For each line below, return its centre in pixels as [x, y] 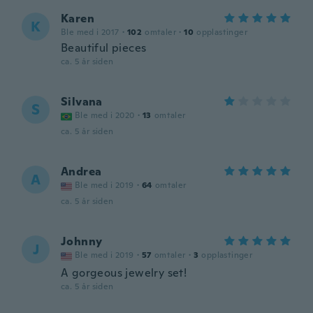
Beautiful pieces [104, 48]
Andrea [81, 172]
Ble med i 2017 [90, 32]
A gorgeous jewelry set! [124, 273]
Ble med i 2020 [105, 115]
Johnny [82, 241]
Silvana [82, 102]
